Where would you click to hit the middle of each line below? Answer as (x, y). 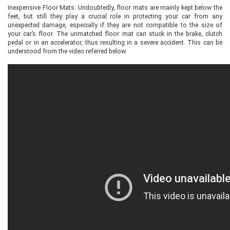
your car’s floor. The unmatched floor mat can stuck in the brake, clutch (115, 34)
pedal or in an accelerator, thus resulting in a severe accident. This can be (115, 42)
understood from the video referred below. (67, 51)
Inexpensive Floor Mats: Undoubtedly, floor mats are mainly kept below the (115, 7)
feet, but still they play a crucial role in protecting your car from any (115, 16)
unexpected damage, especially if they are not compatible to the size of (115, 25)
